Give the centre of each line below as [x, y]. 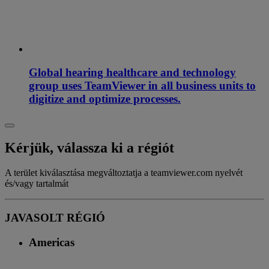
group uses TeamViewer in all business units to [142, 85]
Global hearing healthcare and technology [132, 72]
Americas [52, 242]
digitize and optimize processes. [105, 98]
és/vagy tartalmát [37, 184]
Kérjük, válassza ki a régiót [89, 147]
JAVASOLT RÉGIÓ [55, 218]
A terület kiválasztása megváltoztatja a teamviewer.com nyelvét [124, 173]
